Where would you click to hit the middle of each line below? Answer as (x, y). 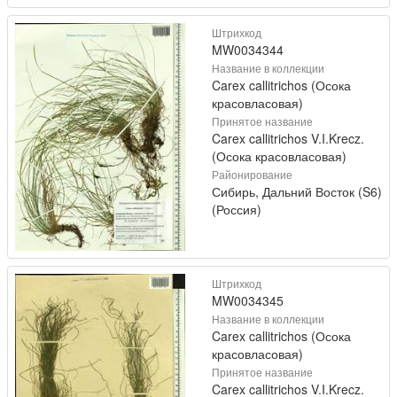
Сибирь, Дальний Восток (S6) (297, 191)
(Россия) (237, 209)
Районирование (252, 174)
